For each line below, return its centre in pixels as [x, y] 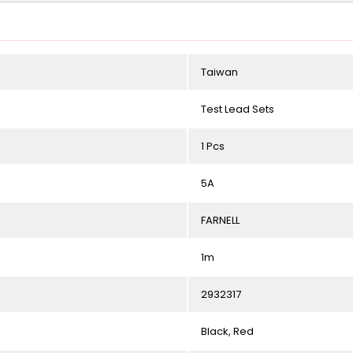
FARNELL [220, 220]
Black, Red [227, 331]
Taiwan [219, 72]
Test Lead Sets [238, 109]
